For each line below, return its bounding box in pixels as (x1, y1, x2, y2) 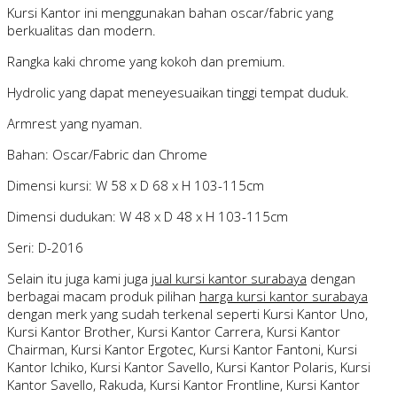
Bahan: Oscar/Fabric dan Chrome (7, 145, 207, 164)
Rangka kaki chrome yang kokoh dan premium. (7, 52, 285, 71)
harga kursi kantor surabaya (199, 287, 368, 306)
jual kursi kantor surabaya (152, 269, 307, 288)
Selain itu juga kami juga (7, 269, 152, 288)
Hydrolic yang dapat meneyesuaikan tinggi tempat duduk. (7, 83, 349, 102)
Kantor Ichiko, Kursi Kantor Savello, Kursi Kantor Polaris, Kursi (7, 358, 370, 377)
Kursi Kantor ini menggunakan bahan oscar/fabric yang (7, 4, 333, 22)
